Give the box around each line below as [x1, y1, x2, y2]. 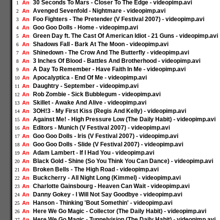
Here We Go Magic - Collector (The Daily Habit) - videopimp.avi [33, 208, 206, 215]
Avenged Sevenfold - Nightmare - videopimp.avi [33, 7, 165, 14]
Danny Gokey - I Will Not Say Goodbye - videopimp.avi [33, 191, 182, 198]
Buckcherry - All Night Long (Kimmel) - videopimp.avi [33, 174, 181, 181]
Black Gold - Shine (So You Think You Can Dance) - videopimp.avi [33, 158, 213, 165]
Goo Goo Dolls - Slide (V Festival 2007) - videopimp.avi [33, 141, 183, 148]
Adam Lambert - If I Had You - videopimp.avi [33, 149, 154, 156]
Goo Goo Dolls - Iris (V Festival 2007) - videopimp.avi [33, 133, 178, 139]
